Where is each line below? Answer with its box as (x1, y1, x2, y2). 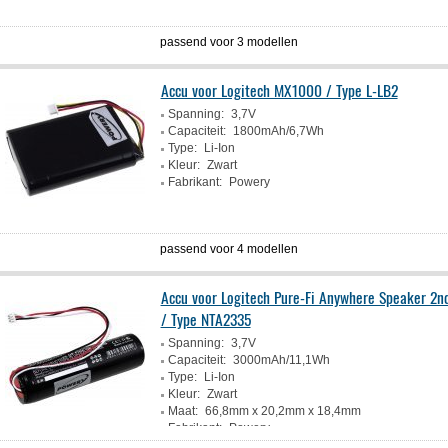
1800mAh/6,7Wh (232, 124, 324, 138)
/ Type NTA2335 (160, 307, 251, 331)
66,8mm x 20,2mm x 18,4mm (204, 404, 361, 418)
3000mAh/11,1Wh (232, 353, 330, 367)
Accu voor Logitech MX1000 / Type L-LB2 (160, 78, 398, 102)
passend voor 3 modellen (160, 35, 299, 49)
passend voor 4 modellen (160, 242, 299, 256)
